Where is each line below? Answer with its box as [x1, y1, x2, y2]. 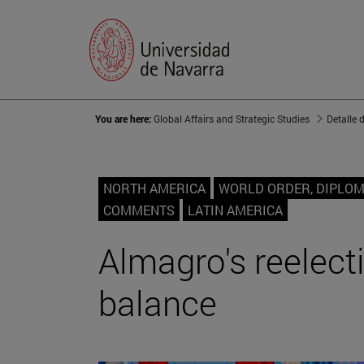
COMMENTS [103, 201, 175, 219]
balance [98, 280, 217, 326]
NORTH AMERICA [103, 180, 206, 197]
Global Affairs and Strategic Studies [154, 112, 310, 126]
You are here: [95, 112, 154, 126]
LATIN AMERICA [188, 201, 283, 219]
